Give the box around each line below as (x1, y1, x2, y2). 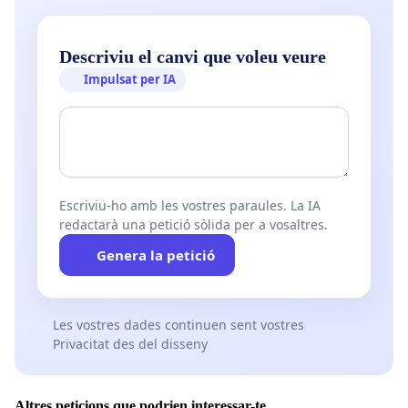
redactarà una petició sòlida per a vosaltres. (59, 216, 328, 234)
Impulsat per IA (84, 71, 177, 88)
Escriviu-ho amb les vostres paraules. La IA (59, 197, 321, 215)
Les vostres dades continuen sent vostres (52, 316, 304, 334)
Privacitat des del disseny (52, 335, 208, 353)
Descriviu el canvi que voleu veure (59, 46, 326, 67)
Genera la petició (96, 246, 215, 265)
